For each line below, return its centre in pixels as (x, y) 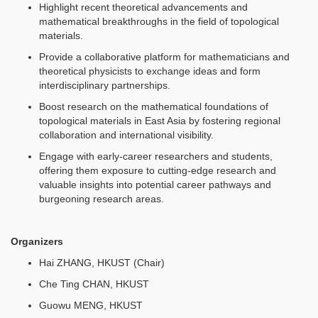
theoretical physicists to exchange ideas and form (150, 71)
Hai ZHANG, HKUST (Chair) (102, 263)
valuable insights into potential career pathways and (155, 185)
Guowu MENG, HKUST (91, 306)
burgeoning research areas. (102, 199)
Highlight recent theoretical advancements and (143, 7)
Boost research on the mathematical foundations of (154, 107)
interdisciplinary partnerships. (105, 86)
